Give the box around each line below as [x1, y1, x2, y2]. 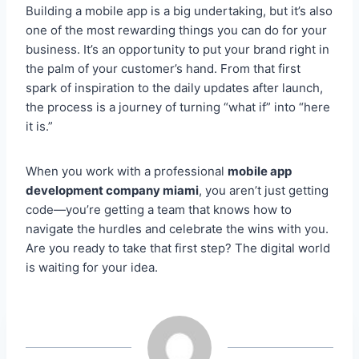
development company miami [26, 182, 199, 198]
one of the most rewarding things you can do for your [26, 22, 327, 38]
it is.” [26, 118, 53, 134]
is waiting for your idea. [26, 259, 158, 275]
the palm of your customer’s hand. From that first [26, 60, 301, 76]
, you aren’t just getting [199, 182, 329, 198]
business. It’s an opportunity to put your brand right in [26, 41, 329, 57]
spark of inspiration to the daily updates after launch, [26, 79, 323, 95]
